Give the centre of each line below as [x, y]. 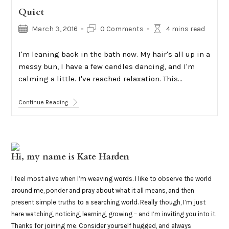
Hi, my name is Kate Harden [71, 157]
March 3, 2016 [54, 29]
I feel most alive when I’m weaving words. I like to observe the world [112, 179]
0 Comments [122, 29]
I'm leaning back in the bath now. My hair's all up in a [114, 54]
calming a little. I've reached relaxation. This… [100, 79]
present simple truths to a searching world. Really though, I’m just [109, 202]
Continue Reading [43, 102]
